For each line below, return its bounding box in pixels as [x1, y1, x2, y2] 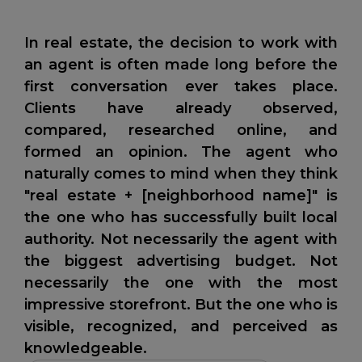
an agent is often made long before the [24, 56, 338, 74]
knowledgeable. [24, 339, 147, 358]
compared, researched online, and [24, 121, 338, 140]
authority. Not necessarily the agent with [24, 230, 338, 249]
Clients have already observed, [24, 99, 338, 118]
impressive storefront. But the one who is [24, 296, 338, 314]
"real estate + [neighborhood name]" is [24, 187, 338, 205]
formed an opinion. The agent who [24, 143, 338, 162]
